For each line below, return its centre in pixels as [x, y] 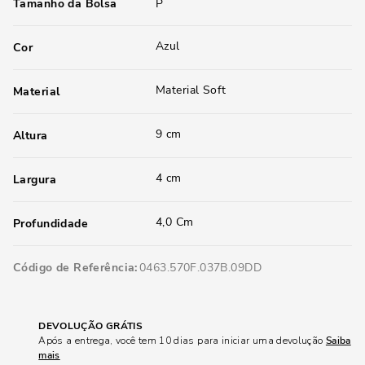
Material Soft [191, 90]
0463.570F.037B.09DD [200, 268]
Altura [31, 136]
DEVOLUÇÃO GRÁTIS [91, 326]
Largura [35, 180]
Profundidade [51, 224]
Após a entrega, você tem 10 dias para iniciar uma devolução [182, 341]
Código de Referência [74, 268]
